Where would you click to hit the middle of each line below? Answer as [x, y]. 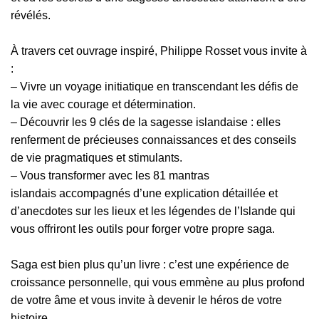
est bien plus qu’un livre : [103, 265]
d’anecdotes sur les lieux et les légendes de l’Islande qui [153, 211]
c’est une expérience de [229, 265]
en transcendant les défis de [226, 87]
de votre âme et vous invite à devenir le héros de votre [146, 300]
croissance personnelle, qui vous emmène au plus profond [158, 283]
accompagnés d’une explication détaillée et [167, 194]
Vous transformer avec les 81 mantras [115, 176]
